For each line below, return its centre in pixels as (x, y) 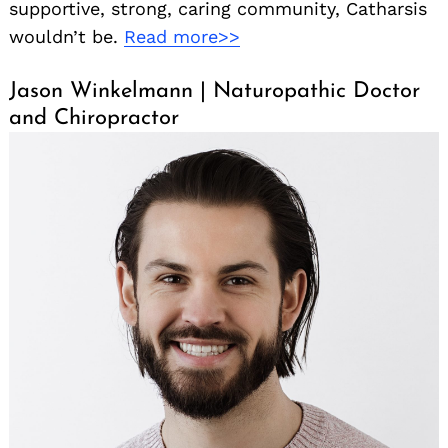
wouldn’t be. (66, 37)
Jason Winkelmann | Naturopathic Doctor (214, 92)
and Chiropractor (94, 119)
